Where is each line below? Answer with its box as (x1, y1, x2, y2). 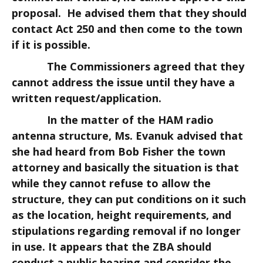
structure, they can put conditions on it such (12, 192, 246, 206)
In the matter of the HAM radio (12, 113, 214, 127)
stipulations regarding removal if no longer (12, 224, 241, 238)
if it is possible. (12, 38, 90, 52)
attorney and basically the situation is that (12, 160, 239, 174)
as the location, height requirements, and (12, 208, 231, 222)
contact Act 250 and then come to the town (12, 22, 242, 36)
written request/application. (12, 91, 161, 105)
